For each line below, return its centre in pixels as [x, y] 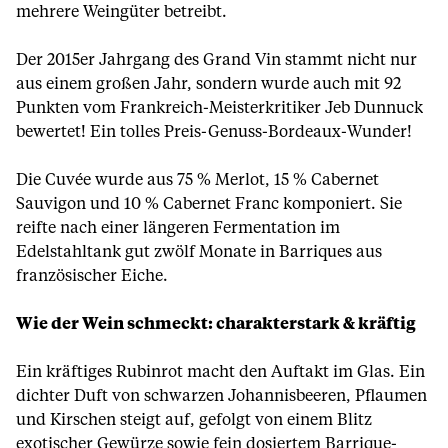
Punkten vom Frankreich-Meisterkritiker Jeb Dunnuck [219, 108]
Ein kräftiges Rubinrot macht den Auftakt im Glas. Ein [220, 372]
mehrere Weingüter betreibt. [121, 12]
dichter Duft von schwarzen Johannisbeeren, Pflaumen [221, 396]
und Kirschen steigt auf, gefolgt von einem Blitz [194, 420]
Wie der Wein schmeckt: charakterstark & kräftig [216, 324]
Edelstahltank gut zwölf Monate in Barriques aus [199, 252]
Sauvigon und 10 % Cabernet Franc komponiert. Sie [209, 204]
